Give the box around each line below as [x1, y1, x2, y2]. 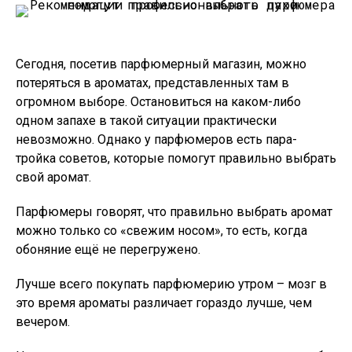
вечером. [16, 314, 70, 329]
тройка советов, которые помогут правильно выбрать [16, 151, 336, 166]
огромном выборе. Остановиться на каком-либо [16, 94, 301, 109]
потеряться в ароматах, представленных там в [16, 75, 289, 90]
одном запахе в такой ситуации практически [16, 113, 277, 128]
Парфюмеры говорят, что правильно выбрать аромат [16, 204, 332, 219]
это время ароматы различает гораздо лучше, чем [16, 295, 312, 310]
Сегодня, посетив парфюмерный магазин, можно [16, 57, 306, 71]
